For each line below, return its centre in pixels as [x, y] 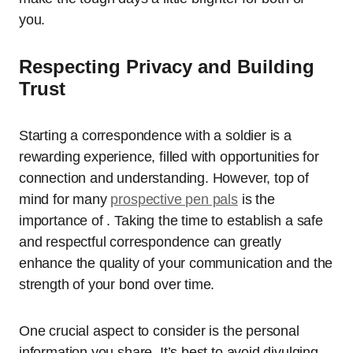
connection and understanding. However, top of [164, 178]
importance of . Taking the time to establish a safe [171, 221]
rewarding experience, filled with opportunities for [169, 157]
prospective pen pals [174, 200]
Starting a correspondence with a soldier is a [155, 136]
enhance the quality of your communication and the [176, 264]
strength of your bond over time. [117, 285]
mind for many [65, 200]
